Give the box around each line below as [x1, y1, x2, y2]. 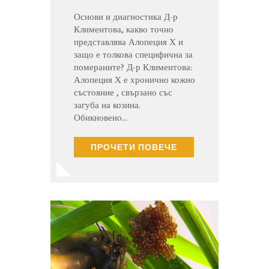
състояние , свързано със [74, 86, 172, 98]
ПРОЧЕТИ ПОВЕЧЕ [91, 141, 177, 152]
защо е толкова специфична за [74, 49, 193, 60]
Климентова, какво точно [74, 23, 174, 35]
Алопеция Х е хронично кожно [74, 74, 195, 85]
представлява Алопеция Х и [74, 36, 183, 47]
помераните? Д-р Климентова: [74, 61, 192, 73]
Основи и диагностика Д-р [74, 11, 178, 22]
